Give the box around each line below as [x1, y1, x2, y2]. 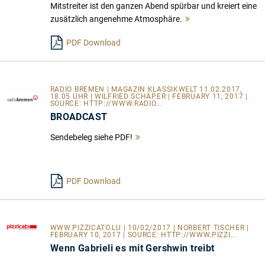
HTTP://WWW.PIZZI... [161, 231, 237, 240]
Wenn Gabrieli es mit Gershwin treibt [50, 243, 215, 254]
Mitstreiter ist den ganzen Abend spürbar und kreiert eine [50, 1, 257, 11]
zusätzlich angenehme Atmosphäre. [50, 14, 182, 24]
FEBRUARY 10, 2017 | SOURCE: [50, 231, 161, 240]
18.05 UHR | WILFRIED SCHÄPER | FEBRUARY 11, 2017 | [50, 92, 248, 101]
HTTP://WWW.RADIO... [83, 99, 163, 108]
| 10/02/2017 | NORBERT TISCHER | [123, 224, 249, 232]
